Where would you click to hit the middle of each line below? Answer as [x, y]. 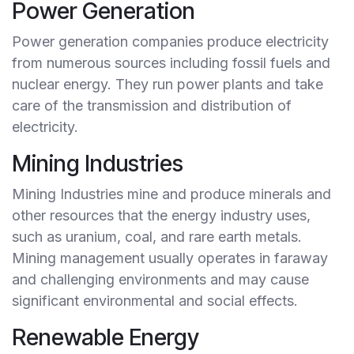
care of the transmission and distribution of [152, 106]
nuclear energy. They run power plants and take [168, 85]
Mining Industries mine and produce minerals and [171, 194]
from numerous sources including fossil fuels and [171, 63]
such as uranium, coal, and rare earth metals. [157, 237]
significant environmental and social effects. [155, 301]
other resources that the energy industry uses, [161, 216]
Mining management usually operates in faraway [170, 258]
